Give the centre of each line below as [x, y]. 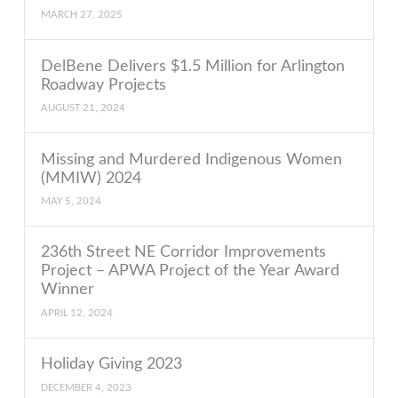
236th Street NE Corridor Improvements [184, 252]
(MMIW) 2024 [92, 178]
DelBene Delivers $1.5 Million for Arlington [193, 66]
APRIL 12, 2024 [77, 313]
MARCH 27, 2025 [82, 15]
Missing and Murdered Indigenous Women [192, 159]
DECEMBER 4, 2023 [87, 387]
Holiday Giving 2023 [112, 364]
